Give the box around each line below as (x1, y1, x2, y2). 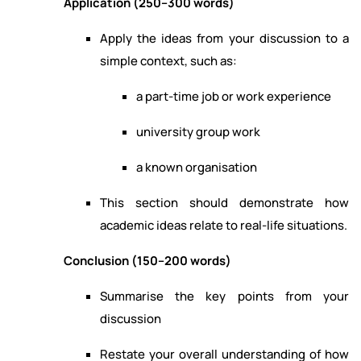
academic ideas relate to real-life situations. (100, 217, 347, 234)
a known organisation (136, 159, 257, 176)
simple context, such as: (100, 52, 237, 70)
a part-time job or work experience (136, 88, 331, 106)
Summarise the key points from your (100, 288, 349, 305)
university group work (136, 123, 260, 141)
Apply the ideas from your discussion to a (100, 30, 349, 48)
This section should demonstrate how (100, 194, 349, 212)
